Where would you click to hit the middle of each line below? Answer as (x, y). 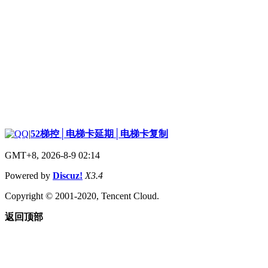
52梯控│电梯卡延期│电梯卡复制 (99, 133)
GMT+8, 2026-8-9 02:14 (52, 155)
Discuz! (68, 175)
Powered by (29, 175)
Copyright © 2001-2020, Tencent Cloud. (82, 196)
